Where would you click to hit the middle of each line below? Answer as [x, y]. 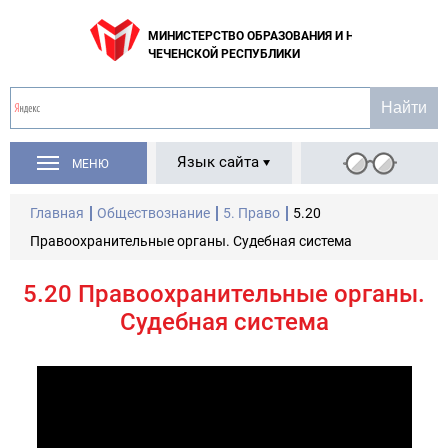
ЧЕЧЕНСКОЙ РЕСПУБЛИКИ [224, 54]
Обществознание [153, 213]
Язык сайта [218, 162]
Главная [57, 213]
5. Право [251, 213]
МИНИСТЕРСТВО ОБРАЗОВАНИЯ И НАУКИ [267, 36]
